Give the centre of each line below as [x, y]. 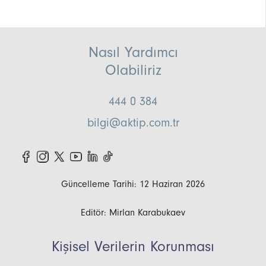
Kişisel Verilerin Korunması [133, 247]
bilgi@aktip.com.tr [133, 123]
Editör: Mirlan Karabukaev [133, 213]
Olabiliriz [133, 70]
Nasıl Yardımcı [133, 53]
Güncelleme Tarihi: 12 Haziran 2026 [133, 184]
